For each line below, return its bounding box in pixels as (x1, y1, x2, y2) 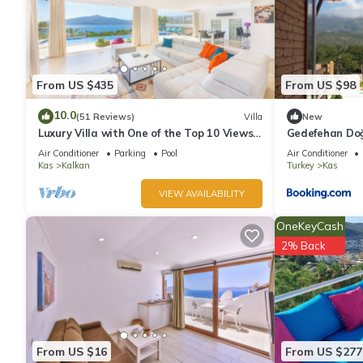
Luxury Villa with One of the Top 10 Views (38, 126, 254, 140)
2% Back (280, 239, 326, 253)
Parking (114, 147, 146, 160)
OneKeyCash (275, 219, 344, 234)
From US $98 (284, 77, 356, 92)
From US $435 (36, 77, 113, 92)
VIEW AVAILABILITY (158, 188, 245, 200)
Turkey (286, 160, 314, 172)
